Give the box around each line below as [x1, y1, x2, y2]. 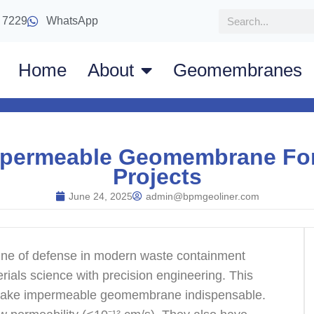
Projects [112, 164, 202, 189]
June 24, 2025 [68, 191, 132, 202]
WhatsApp [46, 15, 99, 27]
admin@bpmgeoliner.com [145, 191, 259, 202]
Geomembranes [173, 60, 303, 81]
